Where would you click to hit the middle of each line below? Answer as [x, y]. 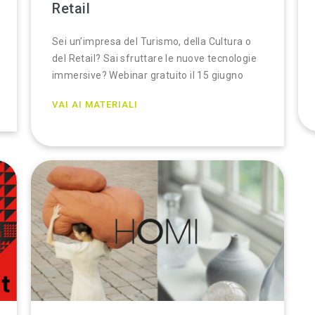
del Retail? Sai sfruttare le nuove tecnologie [154, 58]
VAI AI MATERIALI [95, 104]
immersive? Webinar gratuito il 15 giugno [148, 75]
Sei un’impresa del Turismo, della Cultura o [152, 41]
